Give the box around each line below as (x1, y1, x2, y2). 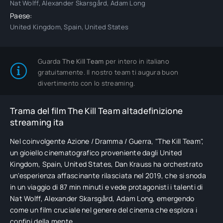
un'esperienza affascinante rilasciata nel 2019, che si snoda (10, 171, 206, 180)
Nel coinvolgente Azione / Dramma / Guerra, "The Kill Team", (10, 136, 204, 146)
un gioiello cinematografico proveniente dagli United (10, 148, 182, 157)
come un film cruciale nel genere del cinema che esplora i (10, 205, 197, 215)
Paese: (10, 11, 32, 20)
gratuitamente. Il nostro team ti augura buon (38, 68, 179, 77)
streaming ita (10, 116, 64, 128)
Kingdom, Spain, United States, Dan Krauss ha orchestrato (10, 159, 203, 169)
